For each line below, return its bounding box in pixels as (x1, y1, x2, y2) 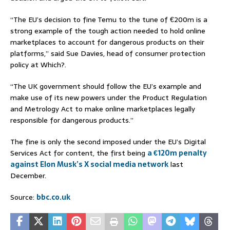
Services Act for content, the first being (10, 147, 147, 159)
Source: (10, 191, 36, 203)
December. (10, 169, 46, 181)
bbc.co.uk (36, 191, 70, 203)
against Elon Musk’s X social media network (10, 158, 168, 170)
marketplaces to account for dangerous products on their (10, 36, 204, 48)
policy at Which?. (10, 59, 66, 70)
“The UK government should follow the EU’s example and (10, 80, 201, 92)
